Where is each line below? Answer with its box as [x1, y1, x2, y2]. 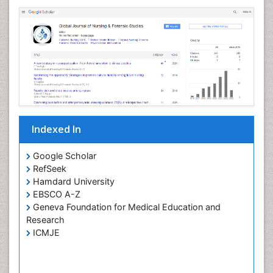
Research [26, 214, 65, 225]
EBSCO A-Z [30, 189, 80, 200]
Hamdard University [30, 176, 115, 187]
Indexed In [32, 122, 81, 136]
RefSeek [30, 163, 66, 174]
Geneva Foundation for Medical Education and [30, 202, 221, 213]
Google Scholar [30, 151, 96, 161]
